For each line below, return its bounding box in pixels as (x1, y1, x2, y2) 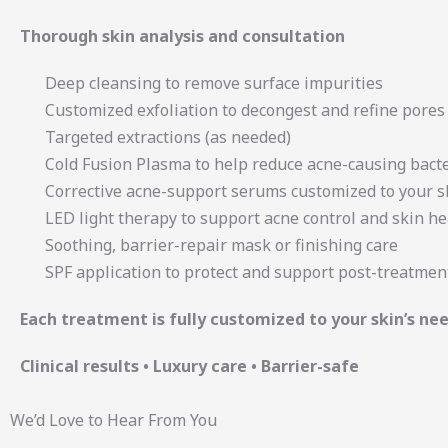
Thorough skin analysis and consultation (20, 25, 345, 47)
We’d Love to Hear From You (10, 409, 217, 431)
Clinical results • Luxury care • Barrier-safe (20, 355, 359, 377)
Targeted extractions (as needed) (45, 126, 291, 148)
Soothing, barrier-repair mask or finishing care (45, 234, 398, 256)
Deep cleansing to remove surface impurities (45, 72, 383, 94)
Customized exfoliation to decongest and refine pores (45, 99, 445, 121)
